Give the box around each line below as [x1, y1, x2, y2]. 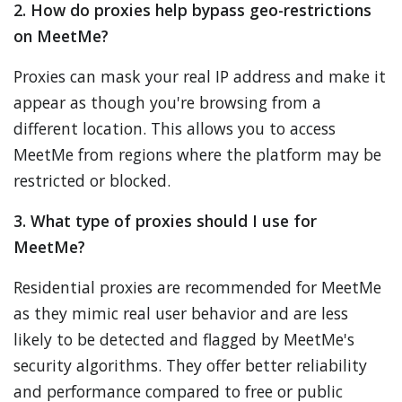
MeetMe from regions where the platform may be [13, 144, 381, 165]
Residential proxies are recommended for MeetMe [13, 276, 381, 298]
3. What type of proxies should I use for [13, 210, 317, 232]
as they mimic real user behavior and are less [13, 302, 348, 324]
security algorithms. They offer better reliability [13, 354, 367, 376]
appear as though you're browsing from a [13, 92, 321, 113]
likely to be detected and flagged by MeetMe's [13, 328, 354, 350]
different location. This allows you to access [13, 118, 336, 139]
